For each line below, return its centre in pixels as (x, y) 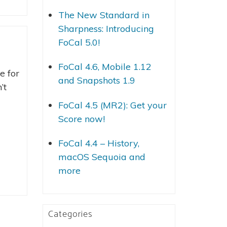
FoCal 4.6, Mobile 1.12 (105, 67)
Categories (70, 214)
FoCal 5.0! (79, 42)
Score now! (81, 119)
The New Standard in (104, 15)
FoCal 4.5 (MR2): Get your (112, 105)
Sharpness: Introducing (106, 28)
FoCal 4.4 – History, (99, 143)
